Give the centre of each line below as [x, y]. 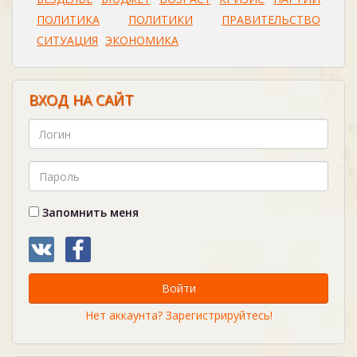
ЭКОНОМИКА [142, 40]
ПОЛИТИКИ [161, 20]
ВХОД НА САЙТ [81, 100]
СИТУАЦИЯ [67, 40]
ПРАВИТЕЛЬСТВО [271, 20]
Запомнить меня [89, 212]
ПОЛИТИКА [68, 20]
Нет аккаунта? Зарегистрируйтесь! [178, 315]
